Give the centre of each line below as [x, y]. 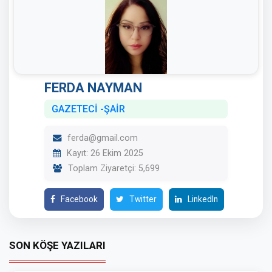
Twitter [142, 199]
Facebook [78, 199]
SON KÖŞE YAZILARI [57, 245]
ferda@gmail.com [101, 138]
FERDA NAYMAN [93, 88]
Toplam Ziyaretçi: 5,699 [113, 168]
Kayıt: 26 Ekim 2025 [104, 153]
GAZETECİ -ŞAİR [88, 109]
